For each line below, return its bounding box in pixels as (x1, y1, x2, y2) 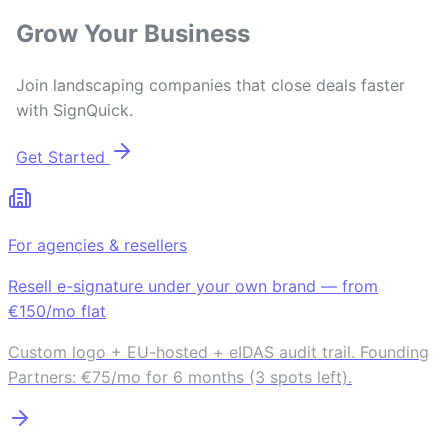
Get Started (16, 147, 105, 167)
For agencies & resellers (8, 235, 187, 255)
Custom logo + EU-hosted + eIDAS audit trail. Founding (8, 342, 429, 362)
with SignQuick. (16, 100, 133, 120)
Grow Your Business (16, 19, 250, 49)
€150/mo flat (8, 301, 106, 321)
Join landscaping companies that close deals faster (16, 75, 405, 95)
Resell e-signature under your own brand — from (8, 276, 378, 296)
